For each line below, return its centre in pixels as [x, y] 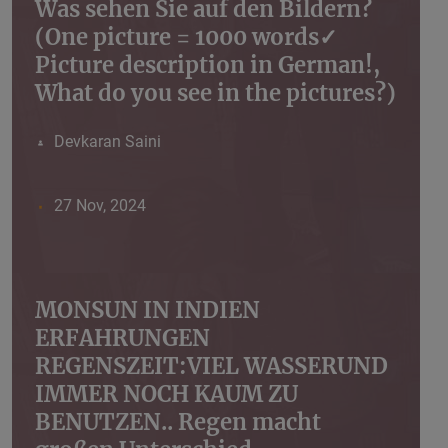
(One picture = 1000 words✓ [186, 37]
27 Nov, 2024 [99, 206]
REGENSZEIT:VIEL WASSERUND [211, 366]
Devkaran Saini [107, 142]
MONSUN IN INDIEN [147, 310]
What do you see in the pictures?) [215, 93]
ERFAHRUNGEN [122, 338]
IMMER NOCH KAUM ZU [166, 394]
